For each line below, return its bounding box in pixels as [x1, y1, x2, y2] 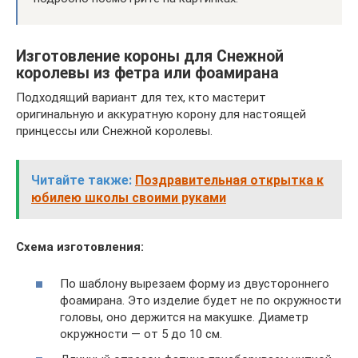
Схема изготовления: [16, 239, 144, 254]
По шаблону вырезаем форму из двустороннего [60, 276, 329, 292]
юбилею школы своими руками [31, 189, 226, 205]
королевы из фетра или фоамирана [16, 64, 279, 82]
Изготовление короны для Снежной [16, 47, 284, 66]
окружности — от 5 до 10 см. [60, 327, 222, 342]
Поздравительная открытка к [135, 172, 324, 188]
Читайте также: [31, 172, 132, 188]
